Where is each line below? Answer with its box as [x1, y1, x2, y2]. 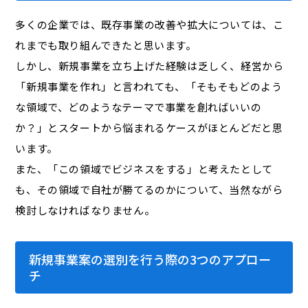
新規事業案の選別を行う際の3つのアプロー [29, 250, 272, 269]
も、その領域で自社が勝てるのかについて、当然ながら [15, 182, 283, 197]
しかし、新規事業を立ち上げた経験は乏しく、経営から [15, 58, 284, 74]
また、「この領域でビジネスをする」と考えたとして [15, 162, 273, 177]
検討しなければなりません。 [15, 203, 155, 218]
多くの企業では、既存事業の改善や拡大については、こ [15, 17, 284, 32]
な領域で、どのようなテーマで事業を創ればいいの [15, 100, 262, 115]
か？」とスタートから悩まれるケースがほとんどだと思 [15, 120, 283, 135]
